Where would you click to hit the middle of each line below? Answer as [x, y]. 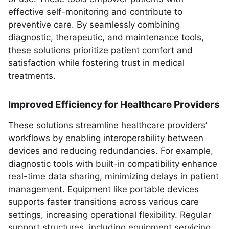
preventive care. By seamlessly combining [94, 25]
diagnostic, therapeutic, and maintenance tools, [106, 37]
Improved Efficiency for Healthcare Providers [114, 105]
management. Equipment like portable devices [104, 189]
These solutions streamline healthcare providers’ [108, 125]
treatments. [32, 76]
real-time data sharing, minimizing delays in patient [113, 176]
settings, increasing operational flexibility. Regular [110, 215]
